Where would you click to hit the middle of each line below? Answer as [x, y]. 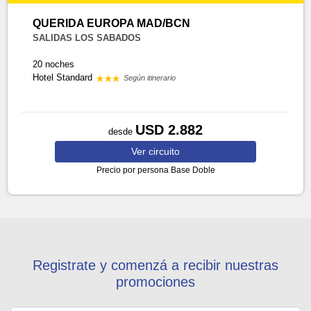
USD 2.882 [169, 130]
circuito [164, 151]
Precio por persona [132, 170]
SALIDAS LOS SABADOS [87, 38]
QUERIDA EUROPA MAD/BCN [112, 23]
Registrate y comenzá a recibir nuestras [155, 265]
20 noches [54, 64]
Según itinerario [150, 78]
